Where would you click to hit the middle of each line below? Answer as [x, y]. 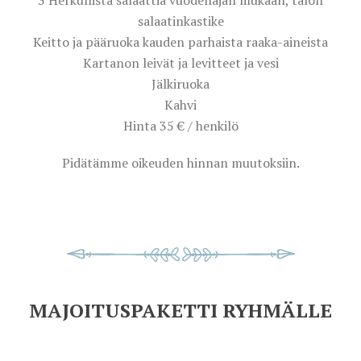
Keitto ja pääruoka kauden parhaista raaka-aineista [180, 42]
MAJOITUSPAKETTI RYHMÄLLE [180, 310]
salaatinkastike [180, 21]
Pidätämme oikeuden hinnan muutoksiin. [180, 163]
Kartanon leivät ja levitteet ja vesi [180, 63]
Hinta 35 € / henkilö [180, 126]
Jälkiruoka [180, 84]
